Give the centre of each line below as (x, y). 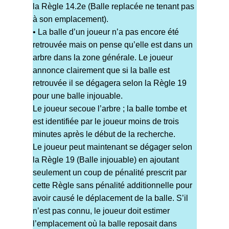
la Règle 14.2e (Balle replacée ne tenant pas (113, 7)
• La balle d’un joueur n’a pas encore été (106, 32)
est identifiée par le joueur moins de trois (106, 122)
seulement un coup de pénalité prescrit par (109, 173)
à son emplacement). (70, 19)
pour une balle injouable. (77, 96)
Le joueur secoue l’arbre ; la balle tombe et (109, 109)
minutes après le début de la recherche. (104, 134)
